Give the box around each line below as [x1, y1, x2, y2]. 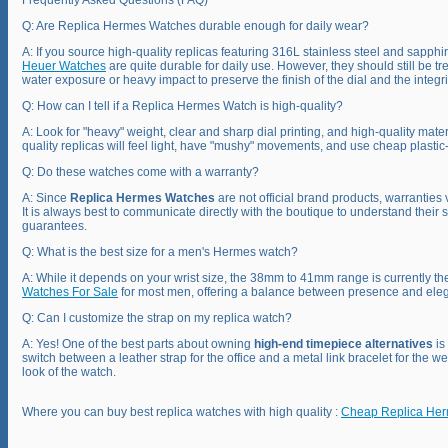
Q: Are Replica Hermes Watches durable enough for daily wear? [22, 19, 369, 34]
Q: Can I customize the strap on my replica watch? [22, 311, 292, 326]
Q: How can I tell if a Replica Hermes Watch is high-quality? [22, 99, 343, 114]
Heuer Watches [22, 59, 106, 74]
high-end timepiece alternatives [254, 337, 433, 352]
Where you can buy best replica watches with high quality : [22, 405, 341, 420]
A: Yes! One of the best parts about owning [22, 337, 254, 352]
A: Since [22, 191, 70, 206]
